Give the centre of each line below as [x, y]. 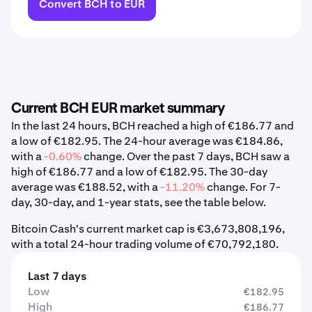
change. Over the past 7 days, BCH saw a [186, 156]
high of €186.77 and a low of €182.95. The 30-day [139, 172]
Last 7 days [57, 276]
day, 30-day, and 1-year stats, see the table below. [139, 202]
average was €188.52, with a [86, 187]
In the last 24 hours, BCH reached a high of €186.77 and [153, 126]
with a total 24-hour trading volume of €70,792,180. [145, 244]
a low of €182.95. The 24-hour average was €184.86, [147, 141]
